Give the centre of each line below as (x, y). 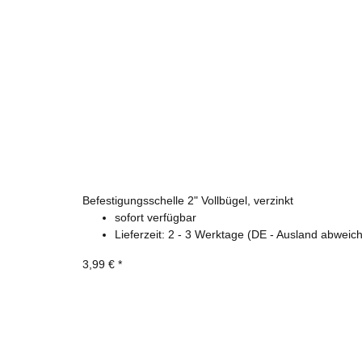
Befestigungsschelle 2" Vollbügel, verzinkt (188, 201)
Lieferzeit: (141, 235)
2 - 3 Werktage (208, 235)
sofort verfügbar (156, 218)
